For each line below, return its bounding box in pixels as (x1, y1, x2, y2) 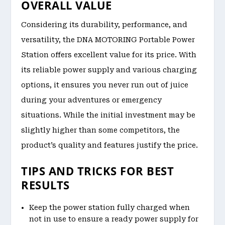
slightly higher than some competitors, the (21, 126, 180, 134)
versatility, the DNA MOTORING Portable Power (21, 35, 195, 44)
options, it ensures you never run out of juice (21, 80, 189, 89)
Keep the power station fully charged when (29, 203, 190, 211)
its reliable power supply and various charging (21, 65, 197, 74)
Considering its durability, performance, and (21, 20, 188, 29)
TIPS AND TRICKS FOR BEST (21, 163, 174, 178)
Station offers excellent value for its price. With (21, 50, 197, 59)
